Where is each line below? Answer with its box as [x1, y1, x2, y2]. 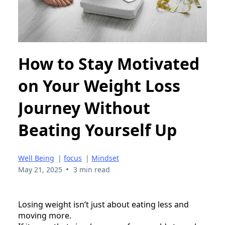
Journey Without [18, 97, 150, 119]
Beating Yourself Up [18, 119, 177, 141]
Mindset [91, 153, 119, 163]
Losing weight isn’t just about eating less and [18, 198, 189, 210]
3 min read [73, 164, 110, 174]
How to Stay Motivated [18, 53, 199, 75]
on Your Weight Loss [18, 75, 180, 97]
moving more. [18, 209, 71, 221]
